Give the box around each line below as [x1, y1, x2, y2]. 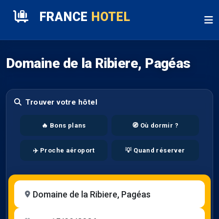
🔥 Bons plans [42, 122, 86, 130]
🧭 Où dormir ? [131, 122, 179, 130]
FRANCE [39, 9, 88, 24]
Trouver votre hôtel [25, 98, 98, 107]
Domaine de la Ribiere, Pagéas [6, 55, 191, 72]
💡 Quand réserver [125, 147, 185, 154]
